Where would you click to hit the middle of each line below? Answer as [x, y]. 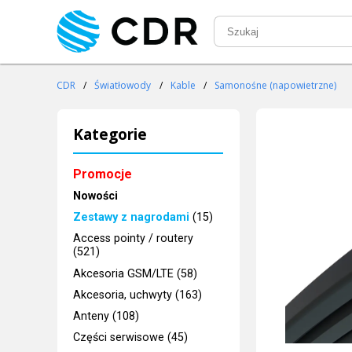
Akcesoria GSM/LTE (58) [136, 273]
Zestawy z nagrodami [132, 218]
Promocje [103, 174]
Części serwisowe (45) [131, 338]
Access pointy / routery [134, 239]
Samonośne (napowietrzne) [276, 86]
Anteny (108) [106, 317]
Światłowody [123, 86]
